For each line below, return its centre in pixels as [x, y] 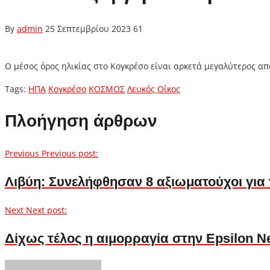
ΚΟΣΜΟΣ [107, 89]
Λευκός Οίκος [154, 89]
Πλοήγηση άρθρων [81, 121]
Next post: [46, 210]
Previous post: [70, 153]
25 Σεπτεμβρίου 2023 [88, 29]
